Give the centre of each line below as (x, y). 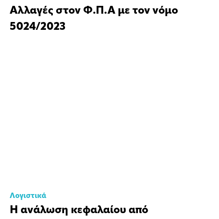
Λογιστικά (28, 197)
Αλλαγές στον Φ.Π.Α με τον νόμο (94, 11)
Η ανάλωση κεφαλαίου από (79, 211)
